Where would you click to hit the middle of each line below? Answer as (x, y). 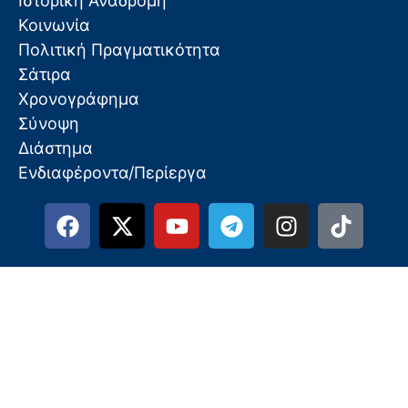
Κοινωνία (54, 25)
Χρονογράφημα (79, 99)
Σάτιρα (45, 75)
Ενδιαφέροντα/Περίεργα (112, 173)
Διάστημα (56, 148)
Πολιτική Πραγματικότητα (119, 50)
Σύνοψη (49, 124)
